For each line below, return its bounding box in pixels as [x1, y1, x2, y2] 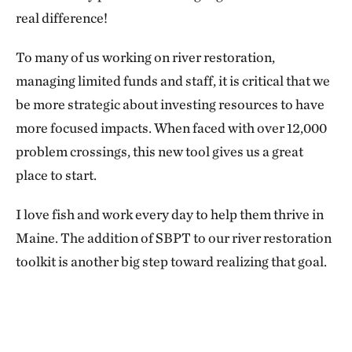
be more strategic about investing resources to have [16, 96, 324, 113]
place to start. [16, 167, 97, 184]
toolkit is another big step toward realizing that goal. [16, 253, 327, 270]
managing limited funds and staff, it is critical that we [16, 72, 330, 90]
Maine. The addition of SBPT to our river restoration [16, 229, 332, 247]
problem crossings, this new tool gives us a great [16, 143, 303, 160]
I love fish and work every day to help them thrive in [16, 206, 324, 223]
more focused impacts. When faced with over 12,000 [16, 119, 327, 137]
